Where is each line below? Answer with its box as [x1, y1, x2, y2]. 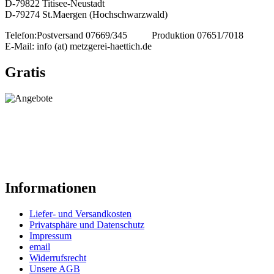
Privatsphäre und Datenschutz [29, 219, 144, 230]
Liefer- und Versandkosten [29, 208, 131, 219]
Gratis [5, 64, 45, 81]
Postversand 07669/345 [37, 30, 127, 41]
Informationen [5, 180, 96, 196]
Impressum [29, 230, 72, 241]
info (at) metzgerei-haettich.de [37, 41, 152, 52]
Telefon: [5, 30, 37, 41]
